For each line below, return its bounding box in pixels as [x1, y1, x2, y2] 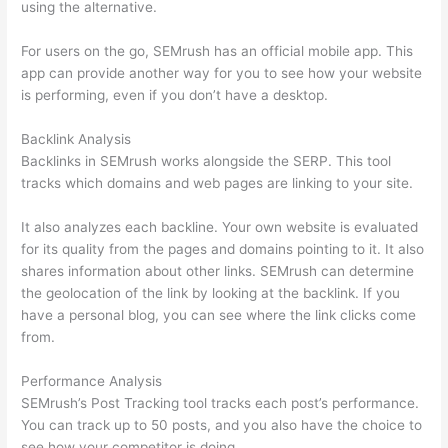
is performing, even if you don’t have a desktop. [21, 86, 329, 103]
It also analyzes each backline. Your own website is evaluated [21, 218, 419, 235]
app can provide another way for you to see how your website [21, 64, 423, 81]
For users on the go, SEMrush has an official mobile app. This [21, 42, 414, 59]
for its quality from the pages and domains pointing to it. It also [21, 240, 425, 257]
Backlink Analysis [21, 130, 132, 147]
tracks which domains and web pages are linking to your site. [21, 174, 414, 191]
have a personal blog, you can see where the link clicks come [21, 306, 417, 323]
